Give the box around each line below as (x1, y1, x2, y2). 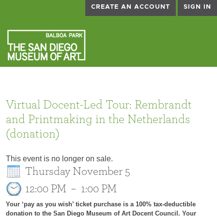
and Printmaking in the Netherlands (6, 113, 190, 125)
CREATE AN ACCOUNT (91, 4, 170, 10)
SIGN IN (184, 4, 211, 10)
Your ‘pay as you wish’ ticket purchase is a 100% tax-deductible (6, 201, 196, 208)
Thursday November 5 (25, 166, 130, 177)
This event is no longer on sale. (6, 155, 113, 163)
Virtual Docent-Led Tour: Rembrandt (6, 99, 192, 111)
